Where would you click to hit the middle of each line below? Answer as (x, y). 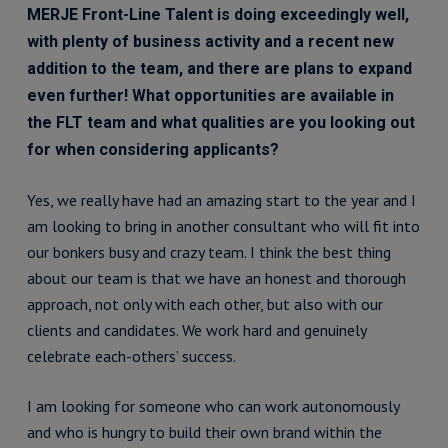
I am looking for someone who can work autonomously (212, 406)
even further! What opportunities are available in (210, 95)
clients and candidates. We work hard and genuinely (196, 330)
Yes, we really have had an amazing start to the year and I (221, 200)
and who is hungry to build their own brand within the (204, 432)
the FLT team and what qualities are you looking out (220, 122)
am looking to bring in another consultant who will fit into (223, 226)
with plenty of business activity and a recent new (210, 41)
